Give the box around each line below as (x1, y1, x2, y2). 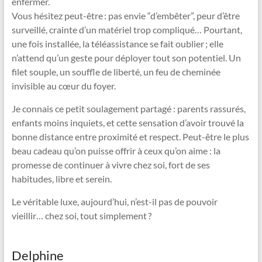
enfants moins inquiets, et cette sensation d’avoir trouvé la (11, 116, 244, 128)
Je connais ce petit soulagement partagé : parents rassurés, (11, 102, 246, 114)
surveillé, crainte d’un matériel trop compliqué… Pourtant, (11, 23, 242, 35)
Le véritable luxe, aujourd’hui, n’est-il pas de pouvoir (11, 195, 218, 207)
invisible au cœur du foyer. (11, 80, 116, 91)
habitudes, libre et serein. (11, 173, 112, 184)
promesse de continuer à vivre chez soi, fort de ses (11, 158, 210, 170)
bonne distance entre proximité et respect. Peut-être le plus (11, 130, 249, 142)
